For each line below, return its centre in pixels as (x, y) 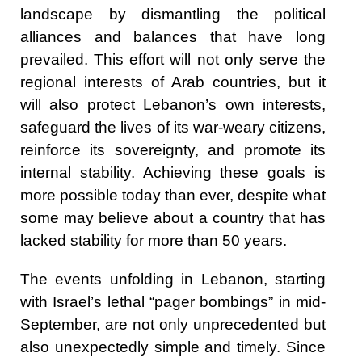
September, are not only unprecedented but (173, 325)
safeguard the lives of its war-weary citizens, (173, 128)
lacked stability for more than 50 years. (154, 241)
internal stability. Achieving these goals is (173, 173)
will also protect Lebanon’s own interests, (173, 105)
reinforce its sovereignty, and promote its (173, 150)
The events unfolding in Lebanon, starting (173, 280)
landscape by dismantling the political (173, 15)
